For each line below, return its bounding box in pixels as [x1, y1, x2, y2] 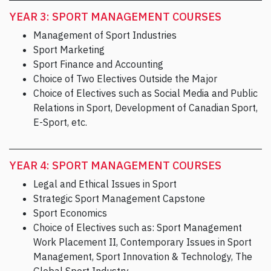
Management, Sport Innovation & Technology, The [33, 250, 252, 263]
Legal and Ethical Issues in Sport [33, 178, 177, 191]
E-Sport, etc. [33, 116, 87, 129]
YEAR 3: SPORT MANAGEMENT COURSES [9, 10, 221, 24]
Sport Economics [33, 207, 107, 220]
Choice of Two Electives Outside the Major [33, 73, 217, 85]
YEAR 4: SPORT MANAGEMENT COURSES [9, 158, 221, 173]
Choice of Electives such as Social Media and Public [33, 87, 258, 100]
